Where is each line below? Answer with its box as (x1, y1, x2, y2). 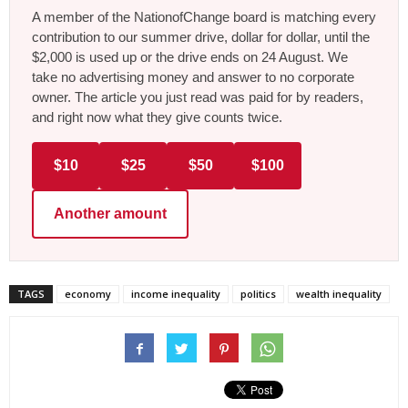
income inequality (131, 287, 220, 301)
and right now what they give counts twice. (32, 109, 282, 126)
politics (240, 287, 276, 301)
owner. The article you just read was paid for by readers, (32, 89, 363, 106)
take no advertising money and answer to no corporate (32, 69, 354, 86)
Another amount (54, 206, 167, 222)
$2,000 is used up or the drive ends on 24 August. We (32, 49, 348, 66)
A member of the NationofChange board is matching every (32, 9, 376, 25)
